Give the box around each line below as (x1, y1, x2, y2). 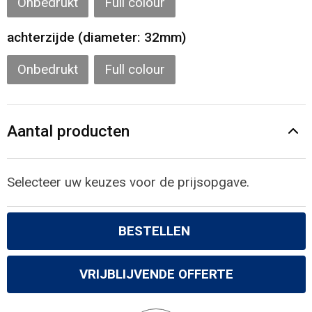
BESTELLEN (118, 223, 190, 239)
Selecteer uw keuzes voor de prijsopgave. (6, 174, 249, 190)
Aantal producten (6, 121, 130, 141)
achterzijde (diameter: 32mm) (6, 29, 186, 46)
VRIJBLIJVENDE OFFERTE (79, 266, 233, 282)
